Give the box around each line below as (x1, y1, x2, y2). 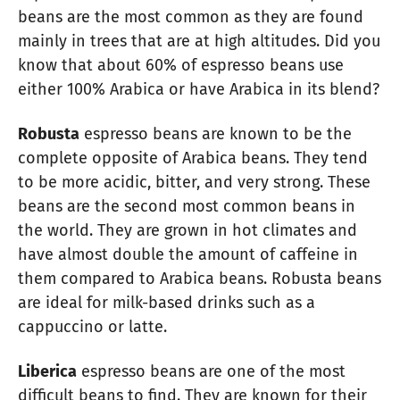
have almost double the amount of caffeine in (18, 244, 358, 264)
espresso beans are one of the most (77, 362, 346, 382)
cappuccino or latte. (18, 316, 167, 337)
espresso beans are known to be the (79, 123, 352, 144)
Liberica (18, 362, 77, 382)
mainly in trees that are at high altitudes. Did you (18, 30, 380, 51)
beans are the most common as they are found (18, 6, 363, 27)
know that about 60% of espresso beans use (18, 54, 344, 75)
